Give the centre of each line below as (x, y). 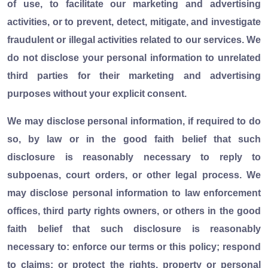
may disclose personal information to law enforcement (134, 193)
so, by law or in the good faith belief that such (134, 139)
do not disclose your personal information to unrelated (134, 57)
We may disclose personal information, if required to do (134, 121)
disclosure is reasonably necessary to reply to (134, 157)
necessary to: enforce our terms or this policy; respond (134, 246)
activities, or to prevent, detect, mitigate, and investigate (134, 22)
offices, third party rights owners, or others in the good (134, 211)
